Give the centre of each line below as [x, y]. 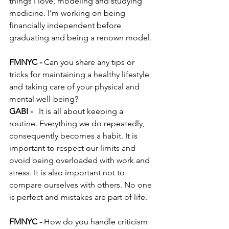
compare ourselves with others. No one [82, 185]
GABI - [22, 111]
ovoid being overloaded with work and [81, 161]
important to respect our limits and [73, 148]
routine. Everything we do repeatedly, [78, 124]
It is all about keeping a [80, 111]
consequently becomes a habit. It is [74, 136]
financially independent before [66, 26]
